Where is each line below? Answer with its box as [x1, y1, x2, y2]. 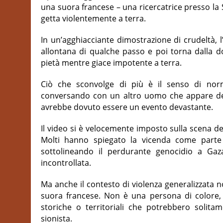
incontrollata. [41, 157, 91, 168]
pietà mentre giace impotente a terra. [41, 57, 182, 68]
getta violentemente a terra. [41, 13, 146, 24]
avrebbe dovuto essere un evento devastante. [41, 102, 213, 112]
